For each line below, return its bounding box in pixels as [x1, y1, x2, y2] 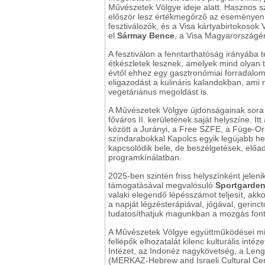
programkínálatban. [108, 153, 182, 162]
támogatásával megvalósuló [108, 180, 215, 190]
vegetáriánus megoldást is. [108, 87, 209, 96]
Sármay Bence [117, 31, 174, 40]
